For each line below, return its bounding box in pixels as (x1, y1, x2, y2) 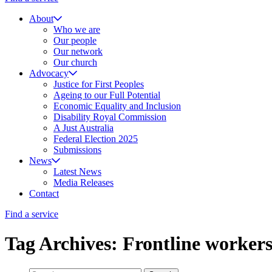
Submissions (53, 144, 101, 155)
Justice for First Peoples (53, 78, 144, 89)
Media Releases (53, 177, 114, 188)
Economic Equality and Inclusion (53, 100, 181, 111)
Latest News (53, 166, 101, 177)
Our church (53, 56, 97, 67)
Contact (29, 188, 59, 199)
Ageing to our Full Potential (53, 89, 160, 100)
